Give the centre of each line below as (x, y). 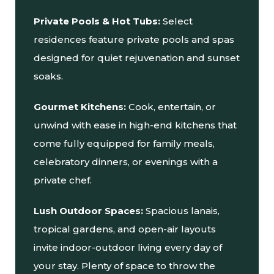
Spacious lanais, (183, 211)
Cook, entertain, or (172, 107)
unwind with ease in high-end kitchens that (135, 125)
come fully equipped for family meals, (124, 143)
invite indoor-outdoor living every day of (128, 247)
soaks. (48, 76)
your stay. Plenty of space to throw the (124, 266)
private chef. (63, 180)
